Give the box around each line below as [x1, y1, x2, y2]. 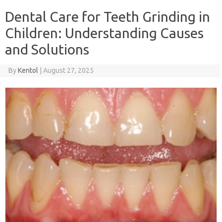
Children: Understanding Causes [5, 25, 204, 41]
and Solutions [5, 41, 89, 57]
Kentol [17, 66, 38, 74]
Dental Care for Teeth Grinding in [5, 8, 210, 24]
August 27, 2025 [43, 66, 94, 74]
